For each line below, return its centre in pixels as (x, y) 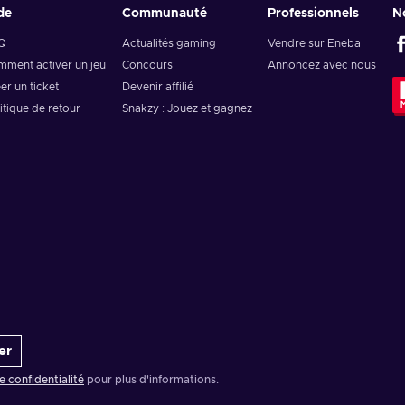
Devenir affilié (157, 87)
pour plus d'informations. (151, 380)
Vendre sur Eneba (315, 43)
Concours (147, 65)
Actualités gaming (169, 43)
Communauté (164, 14)
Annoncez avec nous (322, 65)
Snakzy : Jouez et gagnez (187, 108)
